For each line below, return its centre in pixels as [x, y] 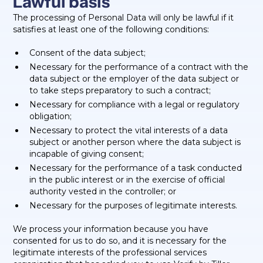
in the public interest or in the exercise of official [127, 180]
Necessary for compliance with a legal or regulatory [135, 104]
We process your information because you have [111, 229]
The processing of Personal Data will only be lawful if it [124, 18]
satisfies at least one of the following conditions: [111, 29]
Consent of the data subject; [88, 53]
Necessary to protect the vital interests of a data [129, 130]
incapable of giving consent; [87, 154]
